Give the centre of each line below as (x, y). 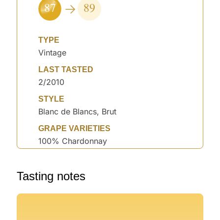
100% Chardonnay (73, 141)
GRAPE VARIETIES (75, 129)
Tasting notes (51, 176)
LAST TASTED (66, 70)
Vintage (53, 53)
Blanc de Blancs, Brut (78, 112)
